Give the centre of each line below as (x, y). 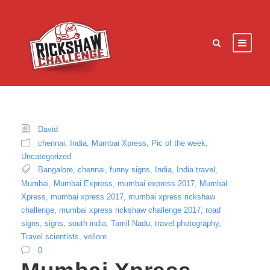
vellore (95, 237)
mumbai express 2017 (156, 184)
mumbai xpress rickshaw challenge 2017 (130, 210)
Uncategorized (46, 157)
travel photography (187, 224)
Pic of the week (178, 143)
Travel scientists (50, 237)
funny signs (130, 170)
